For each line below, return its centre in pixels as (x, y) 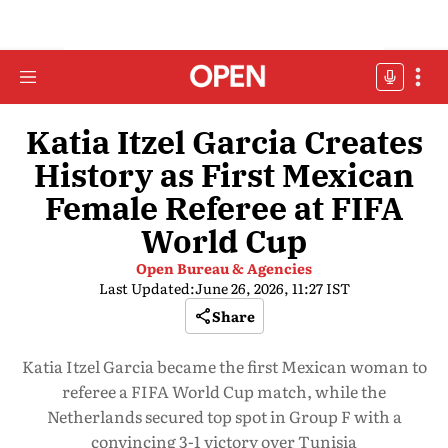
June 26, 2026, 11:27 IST (272, 288)
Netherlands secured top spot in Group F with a (224, 416)
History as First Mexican (224, 175)
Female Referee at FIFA (224, 208)
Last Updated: (146, 288)
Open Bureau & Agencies (224, 268)
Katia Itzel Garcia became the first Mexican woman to (224, 366)
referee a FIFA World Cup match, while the (224, 391)
